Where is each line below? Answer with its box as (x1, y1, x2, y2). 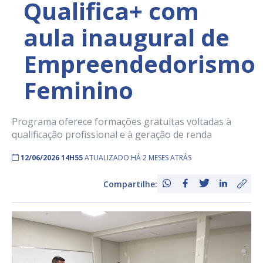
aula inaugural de (23, 21, 230, 54)
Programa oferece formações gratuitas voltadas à (12, 115, 231, 129)
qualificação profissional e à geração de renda (12, 128, 212, 141)
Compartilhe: (103, 178, 157, 190)
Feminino (23, 74, 133, 107)
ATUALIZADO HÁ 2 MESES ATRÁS (85, 153, 191, 163)
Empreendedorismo (23, 48, 255, 80)
